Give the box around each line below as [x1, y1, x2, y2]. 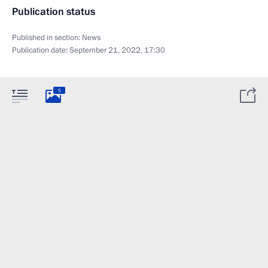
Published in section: [12, 32, 82, 43]
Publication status [12, 5, 95, 19]
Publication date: [12, 45, 69, 56]
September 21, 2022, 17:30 [69, 45, 165, 56]
